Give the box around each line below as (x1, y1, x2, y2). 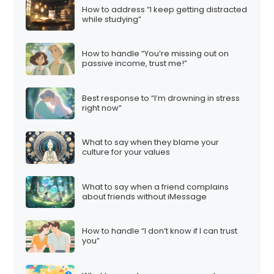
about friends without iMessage (82, 190, 207, 202)
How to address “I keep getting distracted (82, 3, 248, 15)
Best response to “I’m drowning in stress (82, 92, 240, 104)
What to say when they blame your (82, 136, 220, 149)
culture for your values (82, 146, 171, 158)
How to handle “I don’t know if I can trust (82, 225, 238, 237)
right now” (82, 102, 122, 114)
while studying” (82, 13, 142, 25)
